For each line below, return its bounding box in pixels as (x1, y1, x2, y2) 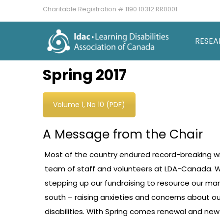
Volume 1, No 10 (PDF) (53, 100, 125, 110)
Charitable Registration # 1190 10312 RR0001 (43, 4, 177, 14)
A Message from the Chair (43, 126, 203, 143)
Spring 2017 (43, 65, 127, 86)
